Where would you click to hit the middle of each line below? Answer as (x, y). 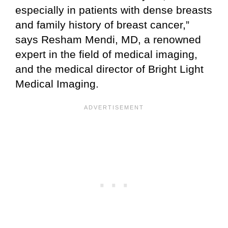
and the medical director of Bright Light (109, 69)
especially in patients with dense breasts (114, 10)
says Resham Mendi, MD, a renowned (108, 40)
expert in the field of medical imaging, (106, 54)
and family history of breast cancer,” (102, 25)
